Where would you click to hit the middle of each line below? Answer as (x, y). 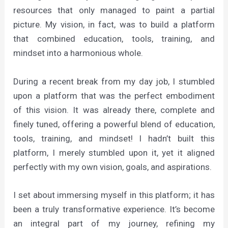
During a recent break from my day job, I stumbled (114, 81)
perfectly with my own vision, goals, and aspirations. (113, 167)
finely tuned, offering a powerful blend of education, (114, 124)
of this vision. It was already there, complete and (114, 110)
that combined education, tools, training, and (114, 39)
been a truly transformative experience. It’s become (114, 209)
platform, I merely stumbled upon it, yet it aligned (114, 152)
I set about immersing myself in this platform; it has (114, 195)
